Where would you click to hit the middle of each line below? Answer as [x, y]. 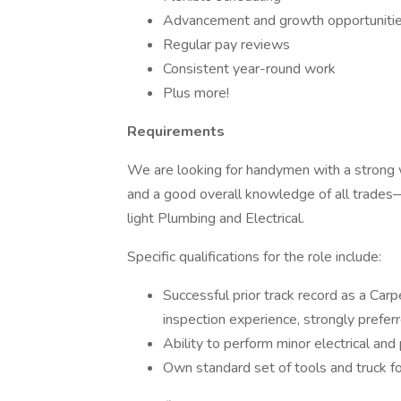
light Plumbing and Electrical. [216, 218]
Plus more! [196, 93]
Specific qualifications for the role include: [254, 257]
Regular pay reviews [226, 45]
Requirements [176, 132]
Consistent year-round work [249, 69]
